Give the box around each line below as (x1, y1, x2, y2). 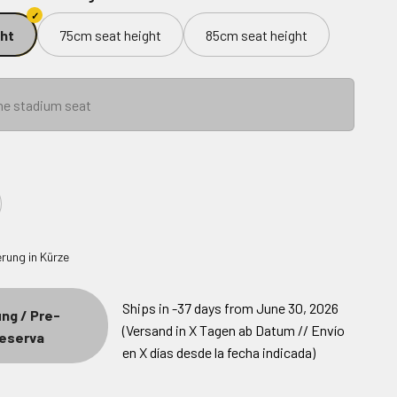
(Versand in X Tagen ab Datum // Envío (122, 322, 345, 339)
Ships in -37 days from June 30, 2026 (122, 300, 339, 317)
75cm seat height (59, 26, 161, 43)
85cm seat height (206, 26, 307, 43)
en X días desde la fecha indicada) (122, 344, 315, 362)
